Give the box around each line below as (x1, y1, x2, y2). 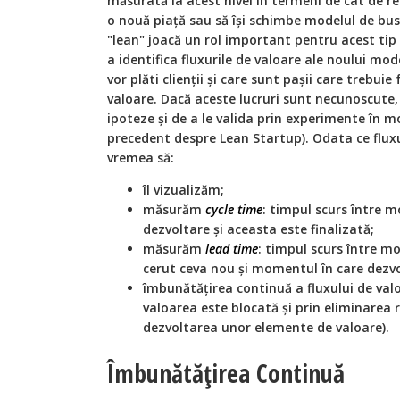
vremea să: (107, 149, 174, 167)
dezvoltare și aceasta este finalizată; (143, 221, 374, 238)
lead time (205, 240, 258, 258)
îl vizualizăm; (143, 181, 224, 199)
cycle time (205, 201, 262, 219)
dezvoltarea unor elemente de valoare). (143, 319, 389, 337)
